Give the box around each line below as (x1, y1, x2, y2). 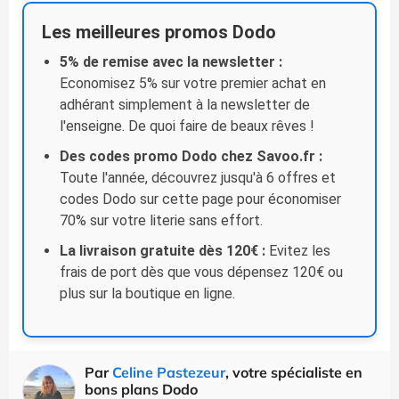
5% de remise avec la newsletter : (60, 53, 282, 70)
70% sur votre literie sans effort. (60, 211, 263, 229)
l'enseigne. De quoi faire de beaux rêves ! (60, 117, 314, 134)
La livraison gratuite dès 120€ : (60, 241, 265, 259)
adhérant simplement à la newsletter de (60, 95, 310, 113)
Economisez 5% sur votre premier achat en (60, 74, 326, 92)
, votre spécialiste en (225, 362, 362, 381)
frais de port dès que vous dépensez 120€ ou (60, 263, 343, 281)
